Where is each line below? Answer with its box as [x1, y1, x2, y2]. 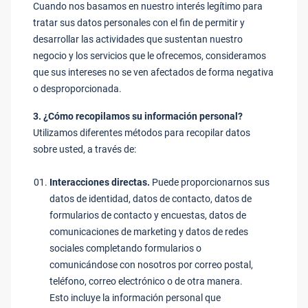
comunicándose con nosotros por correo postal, [49, 259, 253, 270]
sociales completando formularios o [49, 243, 201, 254]
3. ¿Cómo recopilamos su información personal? [33, 111, 243, 122]
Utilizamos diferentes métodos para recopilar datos [33, 127, 250, 138]
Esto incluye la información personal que [49, 292, 221, 303]
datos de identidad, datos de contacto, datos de [49, 193, 252, 204]
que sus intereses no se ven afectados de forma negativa [33, 67, 274, 78]
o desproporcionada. [33, 83, 122, 94]
